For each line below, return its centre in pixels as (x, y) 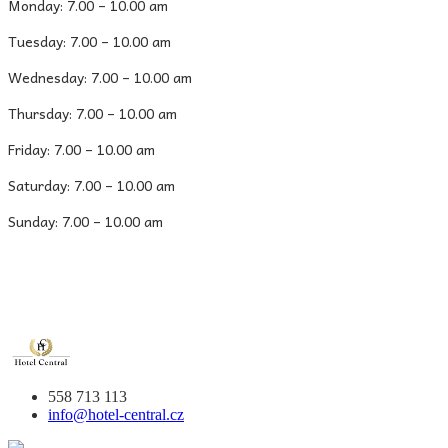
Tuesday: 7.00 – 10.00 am (89, 40)
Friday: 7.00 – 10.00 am (81, 148)
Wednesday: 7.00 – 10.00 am (100, 76)
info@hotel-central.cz (116, 414)
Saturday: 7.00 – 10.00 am (91, 184)
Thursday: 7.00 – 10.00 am (92, 112)
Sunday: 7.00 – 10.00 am (85, 220)
